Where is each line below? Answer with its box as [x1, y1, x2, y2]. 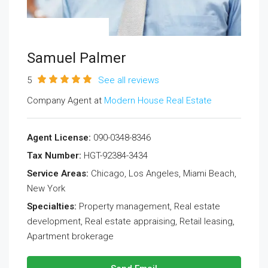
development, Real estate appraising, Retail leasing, [27, 215, 234, 227]
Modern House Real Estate [104, 95, 212, 106]
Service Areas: [27, 167, 89, 179]
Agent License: [27, 132, 91, 143]
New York [27, 182, 65, 194]
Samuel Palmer [27, 49, 126, 66]
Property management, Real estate [77, 200, 220, 212]
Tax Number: [27, 150, 81, 161]
